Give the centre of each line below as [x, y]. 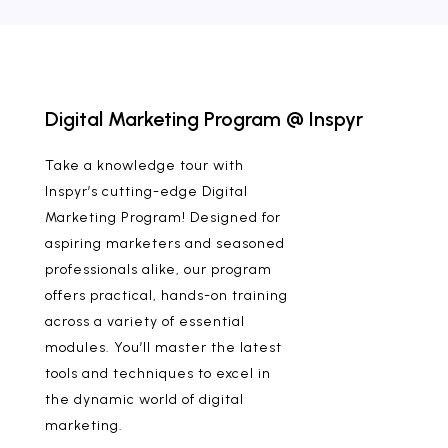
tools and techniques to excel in [157, 373]
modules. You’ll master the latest [163, 347]
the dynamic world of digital [144, 399]
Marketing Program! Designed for [162, 217]
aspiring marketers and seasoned [164, 243]
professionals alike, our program [158, 269]
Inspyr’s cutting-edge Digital [146, 191]
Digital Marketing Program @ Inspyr [203, 119]
